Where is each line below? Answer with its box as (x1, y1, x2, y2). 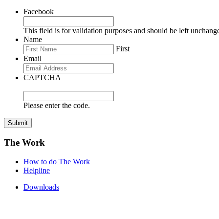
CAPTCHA (23, 73, 61, 82)
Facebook (23, 7, 54, 16)
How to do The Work (23, 157, 90, 166)
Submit (8, 119, 28, 127)
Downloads (23, 182, 59, 191)
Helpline (23, 166, 50, 175)
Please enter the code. (23, 101, 90, 110)
